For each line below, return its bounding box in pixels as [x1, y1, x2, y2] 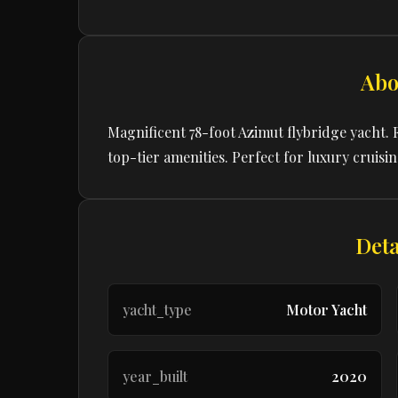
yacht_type [123, 300, 192, 319]
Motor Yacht [286, 300, 368, 319]
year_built [123, 367, 187, 386]
